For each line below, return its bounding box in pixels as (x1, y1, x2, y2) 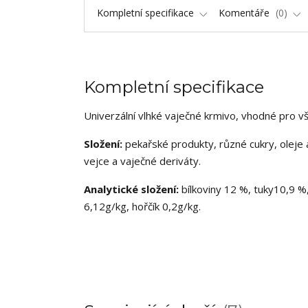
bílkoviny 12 (179, 182, 239, 197)
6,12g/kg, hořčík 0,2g (84, 199, 184, 214)
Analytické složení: (84, 182, 179, 197)
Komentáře (219, 6, 272, 20)
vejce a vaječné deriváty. (84, 154, 201, 168)
